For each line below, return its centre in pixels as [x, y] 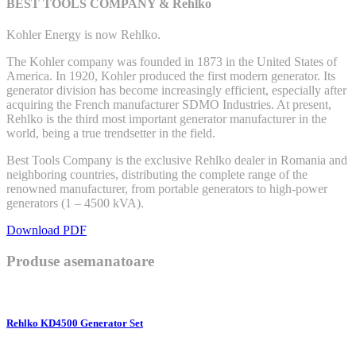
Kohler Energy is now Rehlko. [83, 35]
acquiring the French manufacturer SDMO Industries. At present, [169, 105]
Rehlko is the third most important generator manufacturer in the [166, 119]
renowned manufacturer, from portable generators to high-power [167, 189]
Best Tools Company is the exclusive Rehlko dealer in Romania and [177, 161]
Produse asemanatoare [80, 261]
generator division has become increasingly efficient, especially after [176, 91]
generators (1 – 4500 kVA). [75, 203]
